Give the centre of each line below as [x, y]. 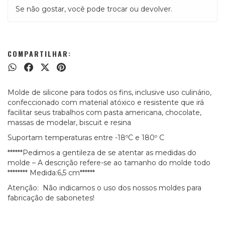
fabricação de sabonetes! [51, 198]
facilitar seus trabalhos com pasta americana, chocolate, [104, 113]
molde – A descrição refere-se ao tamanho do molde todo [109, 163]
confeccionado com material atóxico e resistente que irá [106, 102]
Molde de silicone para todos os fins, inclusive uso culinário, [109, 92]
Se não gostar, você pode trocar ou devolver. [94, 9]
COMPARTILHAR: [39, 53]
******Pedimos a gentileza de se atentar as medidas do [102, 153]
